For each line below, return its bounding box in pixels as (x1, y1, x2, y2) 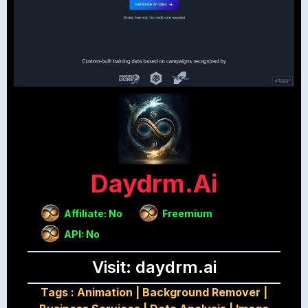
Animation (77, 285, 133, 300)
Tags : (41, 285, 77, 300)
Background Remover (142, 285, 261, 300)
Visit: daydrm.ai (91, 257, 217, 278)
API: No (63, 228, 100, 240)
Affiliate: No (63, 207, 122, 219)
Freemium (162, 207, 212, 219)
